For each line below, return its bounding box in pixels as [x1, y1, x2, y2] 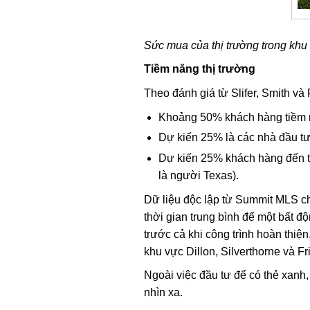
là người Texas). [158, 170, 239, 182]
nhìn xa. [143, 286, 183, 299]
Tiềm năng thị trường [143, 63, 255, 75]
